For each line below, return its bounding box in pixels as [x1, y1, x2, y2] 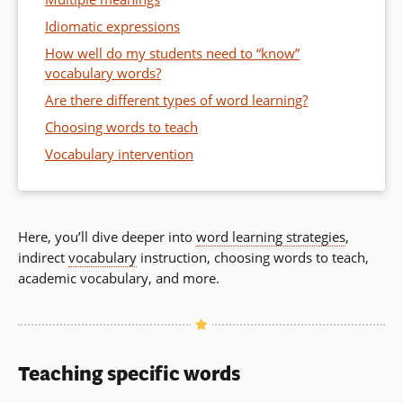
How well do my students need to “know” [45, 43, 300, 62]
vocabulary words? [45, 63, 161, 82]
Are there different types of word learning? [45, 90, 308, 109]
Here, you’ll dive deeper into [18, 227, 196, 246]
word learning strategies [196, 227, 345, 246]
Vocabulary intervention [45, 144, 193, 163]
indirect [18, 247, 68, 266]
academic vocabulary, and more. [18, 268, 219, 287]
